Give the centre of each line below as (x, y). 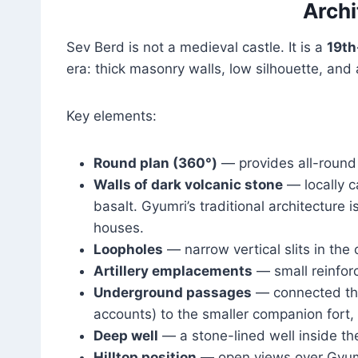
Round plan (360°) (155, 163)
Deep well (126, 335)
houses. (119, 227)
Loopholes (128, 249)
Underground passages (173, 292)
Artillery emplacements (173, 270)
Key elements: (111, 115)
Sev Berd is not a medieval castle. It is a (197, 47)
